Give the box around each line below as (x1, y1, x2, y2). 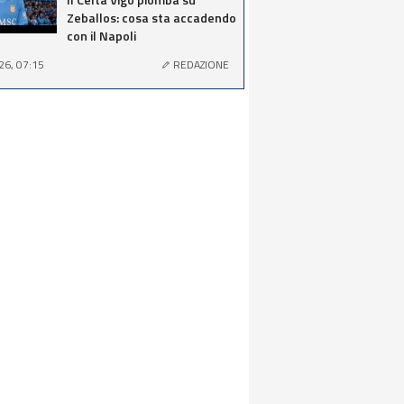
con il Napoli (67, 26, 136, 45)
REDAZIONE (173, 56, 229, 73)
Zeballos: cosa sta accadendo (67, 8, 236, 27)
